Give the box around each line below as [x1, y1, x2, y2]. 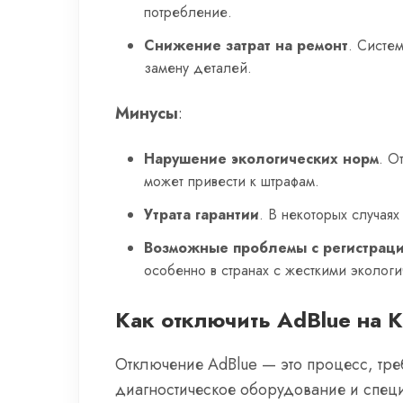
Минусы [115, 102, 178, 125]
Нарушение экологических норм [144, 148, 379, 169]
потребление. [144, 2, 232, 22]
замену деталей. [144, 58, 252, 78]
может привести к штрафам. [144, 171, 319, 192]
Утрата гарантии [144, 204, 259, 225]
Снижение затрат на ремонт [144, 35, 348, 56]
